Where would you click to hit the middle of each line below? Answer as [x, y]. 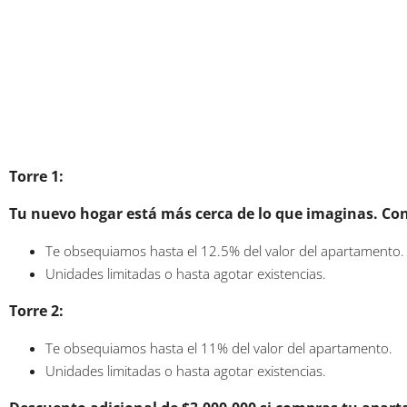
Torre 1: [36, 176]
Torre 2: [36, 311]
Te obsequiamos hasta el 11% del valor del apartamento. [221, 348]
